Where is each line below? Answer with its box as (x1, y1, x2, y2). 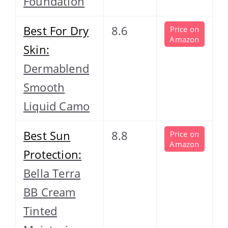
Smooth (23, 79, 65, 95)
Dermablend (23, 60, 89, 76)
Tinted (23, 203, 58, 218)
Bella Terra (23, 165, 81, 181)
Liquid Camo (23, 98, 90, 113)
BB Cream (23, 184, 76, 199)
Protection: (23, 146, 82, 162)
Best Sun (23, 127, 71, 143)
